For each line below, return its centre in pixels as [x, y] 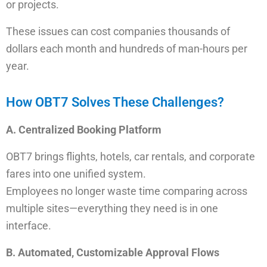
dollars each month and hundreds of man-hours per [127, 49]
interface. [29, 226]
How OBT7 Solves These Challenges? [115, 102]
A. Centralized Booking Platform [84, 130]
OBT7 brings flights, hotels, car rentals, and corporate [131, 156]
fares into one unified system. [76, 174]
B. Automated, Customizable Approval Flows [113, 252]
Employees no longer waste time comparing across [127, 191]
